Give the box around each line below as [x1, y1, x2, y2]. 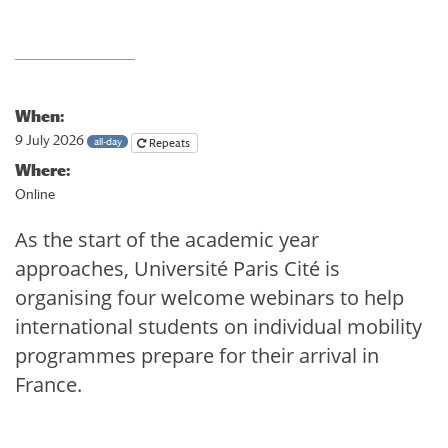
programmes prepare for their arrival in [15, 341, 379, 369]
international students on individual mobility [15, 312, 422, 340]
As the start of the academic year [15, 225, 319, 253]
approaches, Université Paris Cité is [15, 254, 340, 282]
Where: [15, 160, 70, 180]
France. [15, 370, 82, 398]
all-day [93, 135, 122, 147]
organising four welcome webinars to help [15, 283, 404, 311]
